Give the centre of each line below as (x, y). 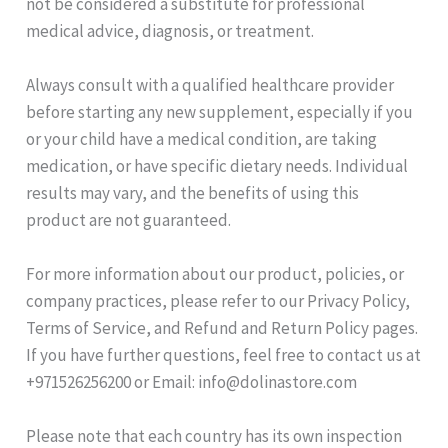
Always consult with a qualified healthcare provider (210, 84)
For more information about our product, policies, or (215, 274)
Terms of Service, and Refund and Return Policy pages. (222, 328)
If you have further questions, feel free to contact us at (224, 355)
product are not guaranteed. (129, 219)
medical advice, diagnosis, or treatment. (170, 30)
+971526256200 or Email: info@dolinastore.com (192, 382)
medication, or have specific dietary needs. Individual (217, 165)
